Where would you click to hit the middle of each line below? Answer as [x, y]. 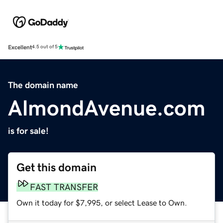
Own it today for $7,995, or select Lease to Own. [102, 202]
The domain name [43, 85]
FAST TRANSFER [64, 187]
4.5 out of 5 [45, 47]
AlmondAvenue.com [107, 108]
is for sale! [28, 131]
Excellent [20, 47]
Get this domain [56, 167]
